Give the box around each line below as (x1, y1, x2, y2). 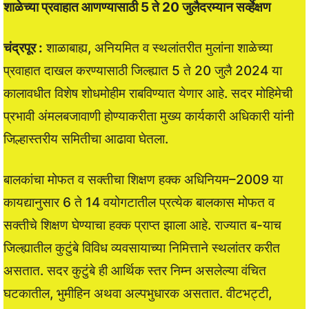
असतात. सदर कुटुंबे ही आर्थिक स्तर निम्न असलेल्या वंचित (3, 262, 266, 279)
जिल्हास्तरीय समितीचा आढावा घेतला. (3, 130, 168, 147)
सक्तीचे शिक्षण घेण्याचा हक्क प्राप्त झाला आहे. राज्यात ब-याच (3, 217, 281, 233)
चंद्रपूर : (3, 39, 43, 56)
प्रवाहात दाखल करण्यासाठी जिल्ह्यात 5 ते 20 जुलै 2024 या (3, 62, 282, 79)
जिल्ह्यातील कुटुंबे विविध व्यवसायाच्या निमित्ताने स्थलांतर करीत (3, 239, 280, 256)
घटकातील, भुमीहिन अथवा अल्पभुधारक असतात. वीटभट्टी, (3, 285, 272, 301)
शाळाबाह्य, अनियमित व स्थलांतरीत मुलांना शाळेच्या (43, 39, 272, 56)
